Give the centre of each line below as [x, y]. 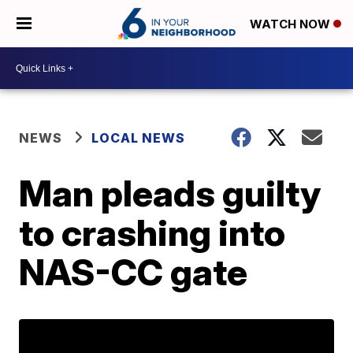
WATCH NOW [292, 24]
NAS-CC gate [134, 272]
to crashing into [152, 232]
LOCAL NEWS [139, 138]
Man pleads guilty [170, 193]
